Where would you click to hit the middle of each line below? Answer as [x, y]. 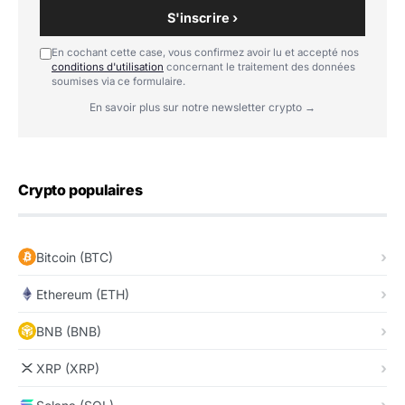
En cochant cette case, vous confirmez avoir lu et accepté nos [205, 53]
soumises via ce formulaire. [118, 82]
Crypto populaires [80, 190]
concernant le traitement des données [259, 67]
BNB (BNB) [69, 331]
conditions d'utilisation [108, 67]
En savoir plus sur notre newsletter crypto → [202, 108]
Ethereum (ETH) [83, 294]
